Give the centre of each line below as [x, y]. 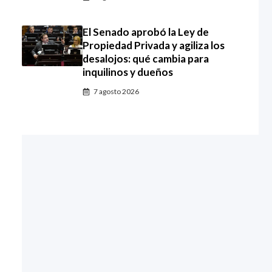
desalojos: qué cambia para [146, 59]
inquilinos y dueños [128, 72]
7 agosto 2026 [116, 91]
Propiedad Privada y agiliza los [154, 45]
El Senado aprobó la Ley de [146, 32]
